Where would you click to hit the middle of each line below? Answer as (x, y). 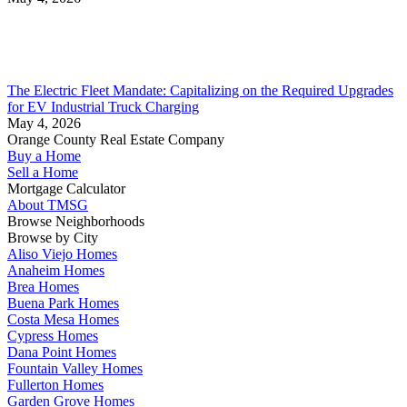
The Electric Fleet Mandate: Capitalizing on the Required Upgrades (200, 90)
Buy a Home (44, 155)
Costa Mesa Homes (63, 319)
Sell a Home (43, 172)
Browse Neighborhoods (76, 221)
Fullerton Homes (55, 384)
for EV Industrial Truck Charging (103, 106)
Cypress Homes (53, 335)
